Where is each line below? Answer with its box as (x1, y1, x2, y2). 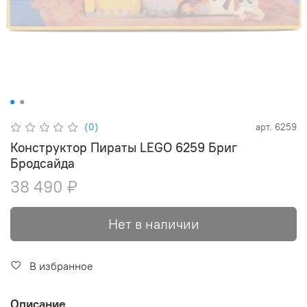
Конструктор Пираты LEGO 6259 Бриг (10, 138, 140, 156)
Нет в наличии (108, 214, 199, 232)
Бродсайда (10, 154, 75, 171)
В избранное (29, 258, 93, 273)
